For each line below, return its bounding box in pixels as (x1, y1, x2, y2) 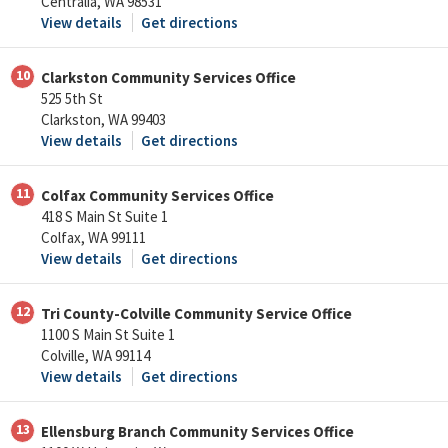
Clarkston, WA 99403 (41, 110, 166, 130)
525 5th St (41, 89, 103, 109)
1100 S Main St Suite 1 (41, 325, 175, 345)
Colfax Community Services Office (41, 186, 274, 206)
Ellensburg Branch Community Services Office (41, 422, 354, 442)
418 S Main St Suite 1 (41, 207, 168, 227)
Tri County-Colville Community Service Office (41, 304, 352, 324)
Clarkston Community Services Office (41, 68, 296, 88)
